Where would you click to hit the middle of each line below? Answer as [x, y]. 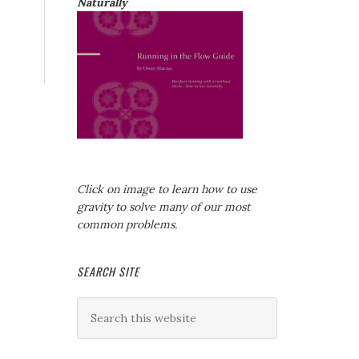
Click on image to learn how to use [167, 190]
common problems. [127, 225]
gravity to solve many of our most [163, 207]
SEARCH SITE [108, 272]
